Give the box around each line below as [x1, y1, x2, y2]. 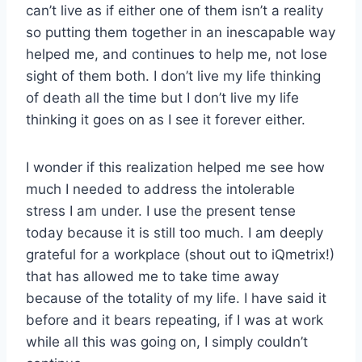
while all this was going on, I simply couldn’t [26, 333, 308, 350]
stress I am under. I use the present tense [26, 202, 296, 219]
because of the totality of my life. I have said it [26, 289, 326, 306]
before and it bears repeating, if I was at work [26, 311, 323, 328]
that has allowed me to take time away [26, 267, 279, 284]
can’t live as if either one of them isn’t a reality [26, 2, 323, 19]
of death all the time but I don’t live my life [26, 89, 299, 106]
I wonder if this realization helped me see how [26, 158, 325, 175]
